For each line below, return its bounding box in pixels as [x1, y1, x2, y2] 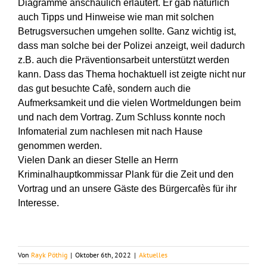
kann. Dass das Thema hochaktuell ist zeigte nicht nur [17, 69, 246, 80]
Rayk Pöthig [31, 250, 67, 260]
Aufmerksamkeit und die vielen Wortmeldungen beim [17, 98, 241, 108]
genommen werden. [17, 141, 102, 151]
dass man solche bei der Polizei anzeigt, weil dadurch [17, 41, 245, 51]
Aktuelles [139, 250, 167, 260]
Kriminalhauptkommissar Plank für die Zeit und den [17, 169, 234, 180]
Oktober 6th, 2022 [75, 250, 131, 260]
